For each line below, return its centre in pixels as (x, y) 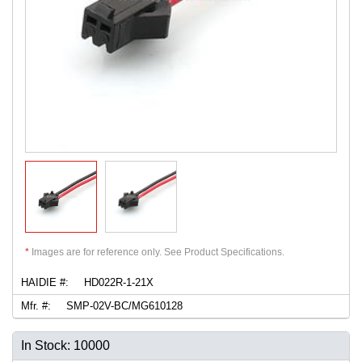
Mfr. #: (36, 305)
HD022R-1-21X (117, 282)
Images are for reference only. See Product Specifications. (157, 252)
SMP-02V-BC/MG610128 (123, 305)
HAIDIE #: (45, 282)
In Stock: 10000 (65, 345)
